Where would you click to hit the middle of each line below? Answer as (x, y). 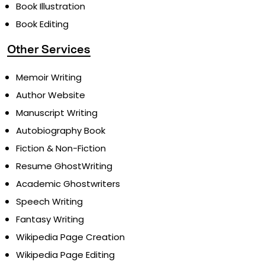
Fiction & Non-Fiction (61, 148)
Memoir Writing (49, 77)
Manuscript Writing (57, 113)
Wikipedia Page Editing (65, 255)
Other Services (49, 50)
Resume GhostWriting (64, 166)
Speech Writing (49, 202)
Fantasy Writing (50, 219)
